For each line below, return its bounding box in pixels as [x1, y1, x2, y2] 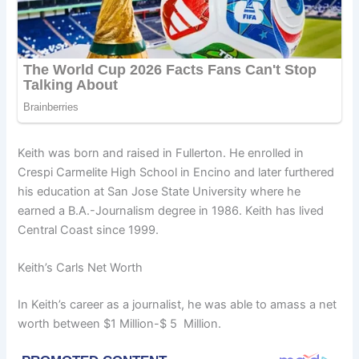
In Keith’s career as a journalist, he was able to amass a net [18, 296, 337, 312]
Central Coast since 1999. [18, 222, 159, 237]
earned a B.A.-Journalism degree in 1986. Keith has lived [18, 203, 325, 218]
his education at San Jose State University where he [18, 184, 301, 199]
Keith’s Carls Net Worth [18, 260, 143, 275]
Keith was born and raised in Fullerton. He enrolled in [18, 145, 305, 160]
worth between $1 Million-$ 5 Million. [18, 316, 222, 331]
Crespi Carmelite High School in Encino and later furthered [18, 164, 335, 179]
